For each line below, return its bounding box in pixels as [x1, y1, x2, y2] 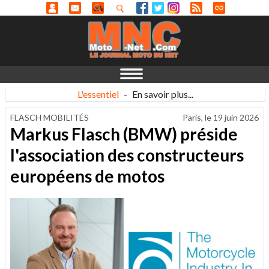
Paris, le [183, 112, 213, 122]
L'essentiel [77, 88, 119, 100]
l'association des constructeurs [10, 144, 244, 165]
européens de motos [10, 165, 165, 186]
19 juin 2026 [213, 112, 259, 122]
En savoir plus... [131, 88, 193, 100]
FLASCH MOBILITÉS [10, 112, 89, 122]
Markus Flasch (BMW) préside [10, 123, 238, 144]
